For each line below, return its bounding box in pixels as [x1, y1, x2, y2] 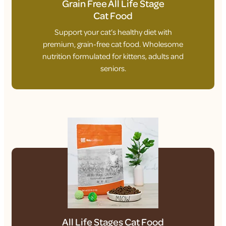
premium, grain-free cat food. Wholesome [43, 38, 183, 49]
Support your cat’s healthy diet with [54, 26, 172, 37]
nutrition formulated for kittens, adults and [42, 50, 184, 62]
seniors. [100, 63, 126, 74]
